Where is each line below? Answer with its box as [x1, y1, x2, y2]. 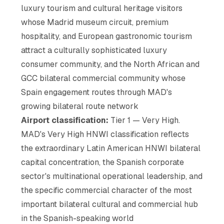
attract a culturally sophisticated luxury [21, 44, 167, 55]
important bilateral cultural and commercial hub [21, 198, 198, 209]
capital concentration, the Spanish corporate [21, 156, 184, 167]
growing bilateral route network [21, 100, 139, 111]
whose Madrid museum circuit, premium [21, 16, 169, 27]
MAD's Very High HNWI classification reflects [21, 128, 189, 139]
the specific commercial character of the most [21, 184, 192, 195]
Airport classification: [21, 114, 109, 125]
